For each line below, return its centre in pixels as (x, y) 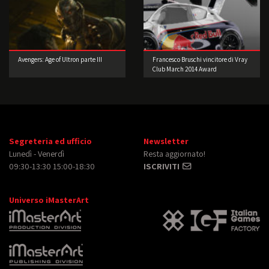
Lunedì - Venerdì (37, 154)
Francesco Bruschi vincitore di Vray (200, 60)
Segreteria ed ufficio (50, 141)
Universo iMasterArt (49, 200)
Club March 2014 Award (185, 69)
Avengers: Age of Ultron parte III (60, 60)
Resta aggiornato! (174, 154)
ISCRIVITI (162, 166)
